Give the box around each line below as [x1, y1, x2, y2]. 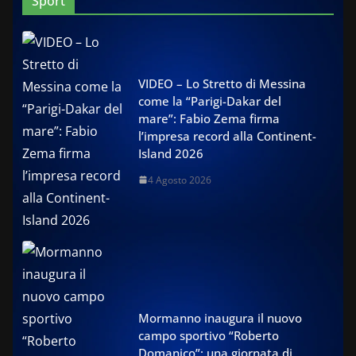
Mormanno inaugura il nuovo [138, 309, 302, 326]
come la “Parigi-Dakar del [138, 92, 281, 109]
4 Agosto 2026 [148, 172, 211, 187]
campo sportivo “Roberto [138, 327, 279, 343]
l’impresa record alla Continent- [138, 127, 316, 144]
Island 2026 [138, 145, 203, 161]
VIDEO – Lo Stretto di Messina [138, 75, 306, 91]
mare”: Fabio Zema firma [138, 110, 280, 126]
